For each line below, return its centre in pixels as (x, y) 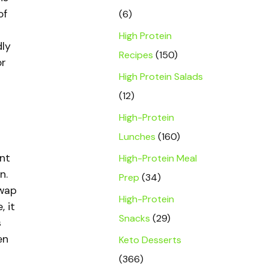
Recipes (136, 55)
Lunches (137, 137)
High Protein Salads (161, 77)
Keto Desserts (150, 240)
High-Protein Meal (158, 158)
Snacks (134, 218)
